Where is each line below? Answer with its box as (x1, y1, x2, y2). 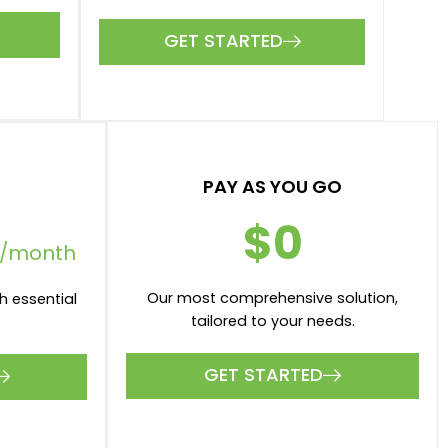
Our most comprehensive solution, (147, 288, 398, 309)
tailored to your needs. (190, 311, 355, 332)
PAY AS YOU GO (203, 174, 342, 200)
